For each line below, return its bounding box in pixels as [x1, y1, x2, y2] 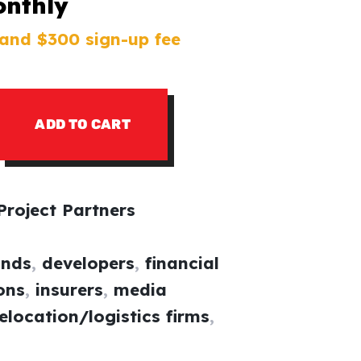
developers [42, 252, 135, 274]
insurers [35, 279, 104, 301]
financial [145, 252, 220, 274]
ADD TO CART [35, 115, 131, 132]
